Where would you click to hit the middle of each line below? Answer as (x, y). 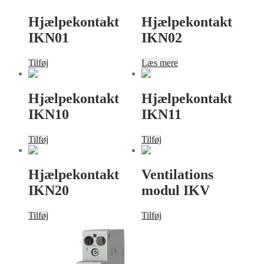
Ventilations (178, 175)
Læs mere (160, 62)
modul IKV (176, 191)
